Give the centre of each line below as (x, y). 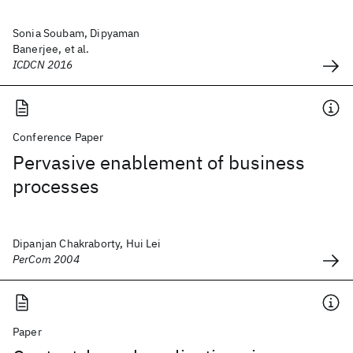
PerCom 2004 (46, 259)
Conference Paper (58, 137)
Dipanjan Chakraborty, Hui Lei (87, 243)
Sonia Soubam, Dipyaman (76, 33)
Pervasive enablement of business (159, 162)
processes (56, 186)
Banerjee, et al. (51, 49)
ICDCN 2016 (43, 65)
